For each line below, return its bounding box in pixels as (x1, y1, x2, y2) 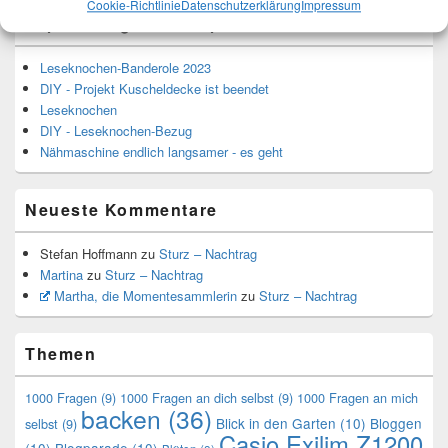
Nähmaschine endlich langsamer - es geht (40, 141, 283, 161)
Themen (25, 341, 97, 365)
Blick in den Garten (216, 412, 336, 433)
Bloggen (370, 412, 422, 433)
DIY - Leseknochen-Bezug (40, 120, 192, 140)
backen (81, 400, 161, 436)
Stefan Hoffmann (40, 243, 137, 263)
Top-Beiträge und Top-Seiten (25, 11, 287, 35)
